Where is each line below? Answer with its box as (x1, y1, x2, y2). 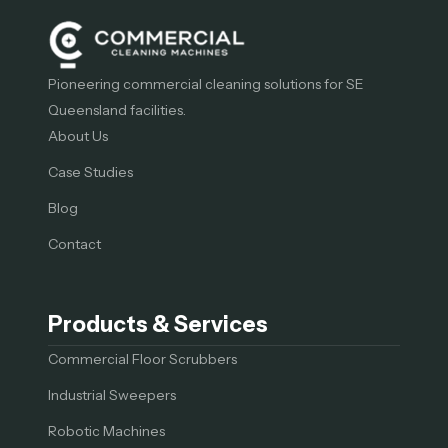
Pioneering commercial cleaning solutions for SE (48, 74, 364, 93)
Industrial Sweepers (48, 385, 176, 404)
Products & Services (48, 310, 268, 338)
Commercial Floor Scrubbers (48, 349, 237, 368)
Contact (48, 234, 101, 253)
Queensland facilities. (48, 100, 186, 119)
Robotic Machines (48, 421, 165, 440)
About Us (48, 126, 108, 145)
